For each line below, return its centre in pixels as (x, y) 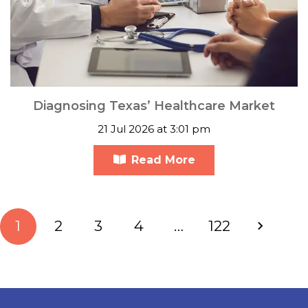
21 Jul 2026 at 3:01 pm (154, 129)
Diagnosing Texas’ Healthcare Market (154, 106)
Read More (163, 160)
